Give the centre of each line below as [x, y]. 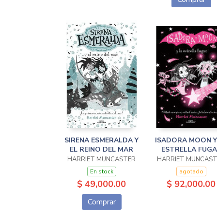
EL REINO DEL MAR [101, 149]
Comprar [101, 202]
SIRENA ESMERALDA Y [101, 140]
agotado [191, 171]
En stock [101, 171]
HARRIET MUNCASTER [101, 159]
